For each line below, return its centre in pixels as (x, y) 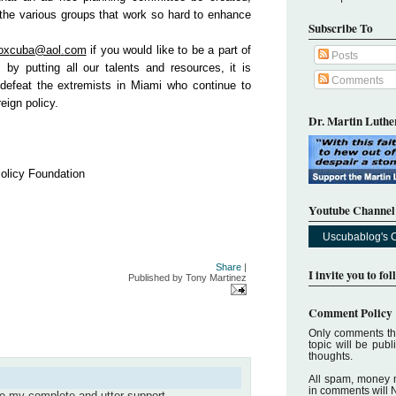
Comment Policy (350, 312)
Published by (157, 278)
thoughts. (331, 355)
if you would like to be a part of (171, 50)
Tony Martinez (216, 278)
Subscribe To (341, 28)
